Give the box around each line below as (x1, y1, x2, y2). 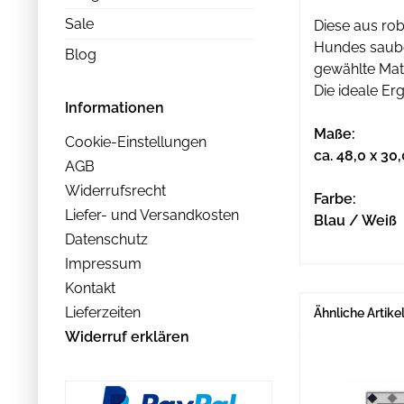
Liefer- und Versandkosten (65, 206, 239, 224)
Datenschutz (65, 230, 148, 248)
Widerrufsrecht (65, 181, 166, 199)
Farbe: (314, 190, 356, 207)
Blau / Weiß (314, 212, 397, 229)
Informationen (65, 99, 164, 116)
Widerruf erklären (65, 327, 189, 345)
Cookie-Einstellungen (65, 133, 207, 151)
